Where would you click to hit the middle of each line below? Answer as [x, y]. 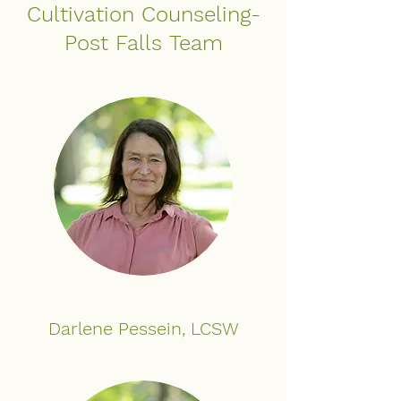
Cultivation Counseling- [143, 14]
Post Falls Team [143, 43]
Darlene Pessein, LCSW [143, 328]
